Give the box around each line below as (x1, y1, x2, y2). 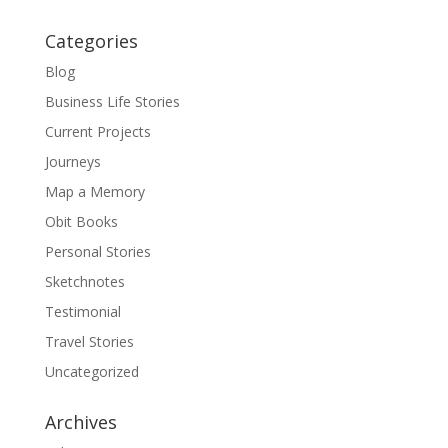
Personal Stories (44, 241, 151, 261)
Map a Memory (44, 181, 145, 201)
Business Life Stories (44, 91, 180, 111)
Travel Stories (44, 331, 134, 351)
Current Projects (44, 121, 151, 141)
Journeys (44, 151, 101, 171)
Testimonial (44, 301, 121, 321)
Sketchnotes (44, 271, 125, 291)
